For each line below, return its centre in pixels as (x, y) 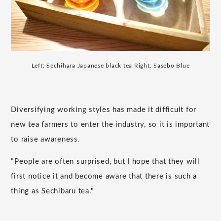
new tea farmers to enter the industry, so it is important (110, 124)
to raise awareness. (46, 139)
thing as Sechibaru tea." (53, 191)
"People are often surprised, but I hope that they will (105, 161)
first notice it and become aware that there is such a (104, 176)
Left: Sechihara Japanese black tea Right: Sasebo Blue (110, 65)
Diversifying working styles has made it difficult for (104, 110)
